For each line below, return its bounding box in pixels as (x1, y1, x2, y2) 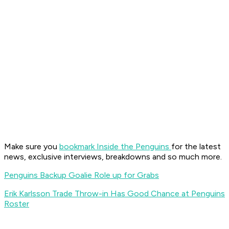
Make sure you (4, 142, 59, 152)
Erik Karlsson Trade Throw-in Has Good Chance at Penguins (4, 189, 225, 199)
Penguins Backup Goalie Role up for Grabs (4, 170, 159, 180)
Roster (4, 199, 29, 209)
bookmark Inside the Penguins (59, 142, 171, 152)
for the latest (171, 142, 221, 152)
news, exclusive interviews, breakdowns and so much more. (4, 152, 222, 162)
